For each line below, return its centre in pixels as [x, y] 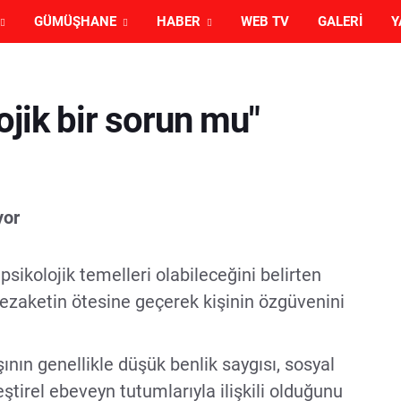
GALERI [340, 21]
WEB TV [265, 21]
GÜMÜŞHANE [75, 21]
